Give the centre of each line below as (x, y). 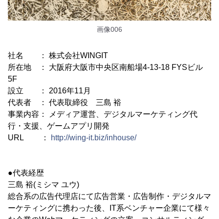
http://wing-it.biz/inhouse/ (94, 137)
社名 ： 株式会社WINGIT (58, 55)
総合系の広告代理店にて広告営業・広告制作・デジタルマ (109, 196)
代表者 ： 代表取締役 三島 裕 (65, 102)
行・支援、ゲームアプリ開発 (59, 126)
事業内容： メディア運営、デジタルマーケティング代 (103, 114)
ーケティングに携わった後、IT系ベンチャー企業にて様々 (109, 208)
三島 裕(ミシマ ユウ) (44, 184)
